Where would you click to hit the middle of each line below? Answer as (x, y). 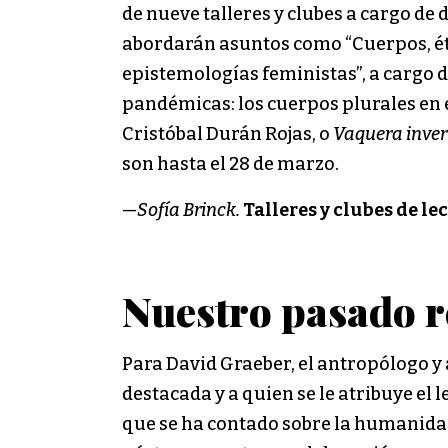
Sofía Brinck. (188, 209)
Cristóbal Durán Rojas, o (227, 133)
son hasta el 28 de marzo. (230, 163)
